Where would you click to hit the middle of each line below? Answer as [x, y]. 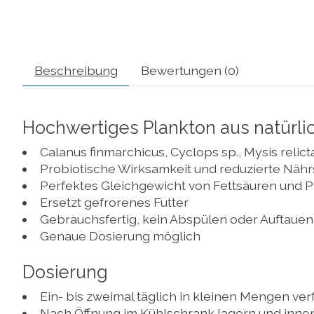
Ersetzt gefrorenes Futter [114, 202]
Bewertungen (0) [190, 71]
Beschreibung [76, 71]
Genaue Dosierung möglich [120, 235]
